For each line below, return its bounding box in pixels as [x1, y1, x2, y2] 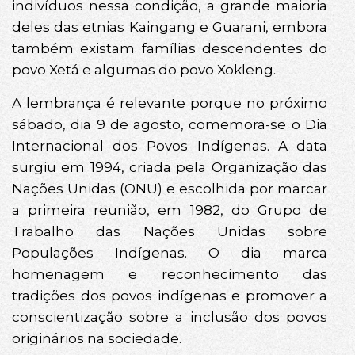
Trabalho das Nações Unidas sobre [12, 223, 327, 239]
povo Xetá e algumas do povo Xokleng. [12, 62, 276, 78]
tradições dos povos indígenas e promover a [12, 287, 327, 303]
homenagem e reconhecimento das [12, 265, 327, 282]
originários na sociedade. [12, 330, 181, 346]
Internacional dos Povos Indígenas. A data [12, 137, 327, 154]
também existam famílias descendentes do [12, 40, 327, 57]
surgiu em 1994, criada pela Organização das [12, 158, 327, 175]
